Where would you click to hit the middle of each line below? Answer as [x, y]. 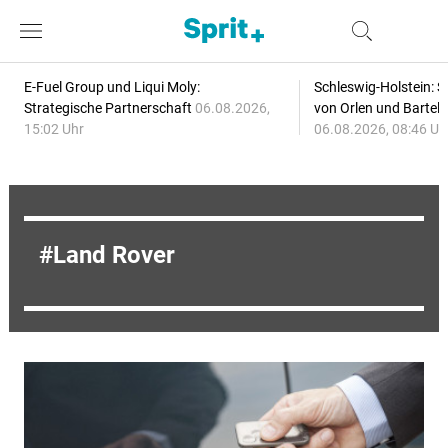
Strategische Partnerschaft [109, 108]
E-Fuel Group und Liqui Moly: [111, 87]
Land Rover [113, 255]
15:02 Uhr [53, 129]
